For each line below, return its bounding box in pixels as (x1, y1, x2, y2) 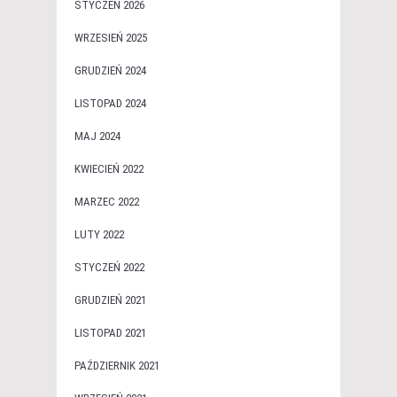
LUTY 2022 (74, 228, 124, 242)
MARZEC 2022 (74, 195, 139, 209)
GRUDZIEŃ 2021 (74, 293, 146, 307)
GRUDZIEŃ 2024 (74, 64, 146, 78)
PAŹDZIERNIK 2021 (74, 359, 160, 373)
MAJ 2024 (74, 129, 121, 144)
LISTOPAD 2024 (74, 97, 146, 111)
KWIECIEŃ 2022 (74, 162, 144, 176)
